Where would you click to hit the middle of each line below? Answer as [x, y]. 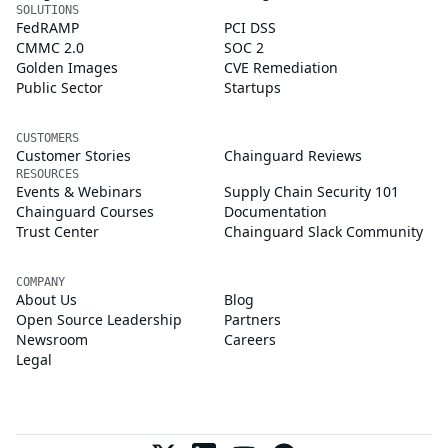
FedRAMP [47, 27]
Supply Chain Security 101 [311, 191]
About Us [46, 299]
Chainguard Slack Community [323, 231]
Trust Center [57, 231]
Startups [252, 87]
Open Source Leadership [99, 319]
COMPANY [40, 281]
